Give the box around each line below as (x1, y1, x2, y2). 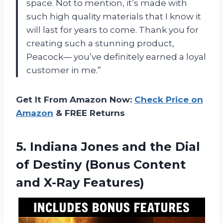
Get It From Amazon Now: (16, 94, 134, 105)
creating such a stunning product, (26, 38, 174, 48)
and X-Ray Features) (16, 175, 144, 190)
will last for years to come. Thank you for (26, 24, 199, 35)
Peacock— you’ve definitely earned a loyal (26, 51, 206, 62)
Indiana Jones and (30, 139, 146, 154)
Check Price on (134, 94, 203, 105)
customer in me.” (26, 65, 101, 75)
